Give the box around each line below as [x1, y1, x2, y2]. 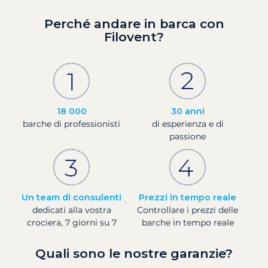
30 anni [170, 106, 205, 117]
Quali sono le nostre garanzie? [35, 246, 233, 261]
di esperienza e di [151, 118, 224, 130]
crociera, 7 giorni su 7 [26, 217, 117, 229]
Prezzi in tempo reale [139, 192, 236, 203]
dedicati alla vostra [32, 205, 111, 216]
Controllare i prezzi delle [137, 205, 238, 216]
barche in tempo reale [141, 217, 234, 229]
